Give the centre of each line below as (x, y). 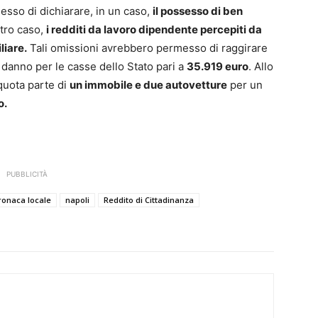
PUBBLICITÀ (27, 174)
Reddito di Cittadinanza (149, 200)
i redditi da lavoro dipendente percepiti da (154, 30)
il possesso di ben (198, 11)
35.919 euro (218, 67)
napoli (77, 200)
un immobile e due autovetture (148, 85)
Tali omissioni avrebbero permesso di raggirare (147, 48)
